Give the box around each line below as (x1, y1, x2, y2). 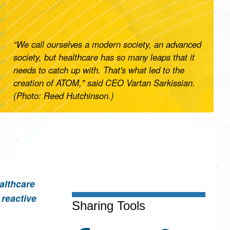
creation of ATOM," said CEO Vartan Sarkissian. (13, 76, 195, 89)
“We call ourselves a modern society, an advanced (13, 38, 201, 50)
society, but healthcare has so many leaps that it (13, 51, 195, 63)
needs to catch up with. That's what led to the (13, 64, 184, 76)
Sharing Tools (72, 199, 146, 213)
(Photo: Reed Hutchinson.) (13, 89, 114, 102)
